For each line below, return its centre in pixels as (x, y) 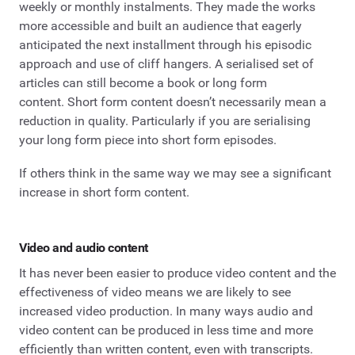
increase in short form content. (104, 192)
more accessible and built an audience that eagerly (160, 26)
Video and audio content (84, 248)
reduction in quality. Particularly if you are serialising (165, 121)
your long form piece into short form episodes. (148, 140)
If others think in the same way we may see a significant (175, 173)
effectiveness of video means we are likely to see (155, 292)
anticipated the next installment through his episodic (165, 45)
